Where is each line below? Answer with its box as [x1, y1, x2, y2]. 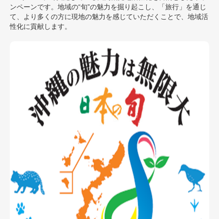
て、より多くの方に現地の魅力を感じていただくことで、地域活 [10, 13, 208, 21]
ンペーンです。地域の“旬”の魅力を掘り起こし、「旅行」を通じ [10, 3, 206, 11]
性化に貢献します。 [10, 22, 71, 30]
